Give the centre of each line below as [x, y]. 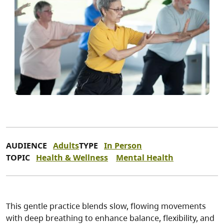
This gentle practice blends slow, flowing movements [106, 206]
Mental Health [145, 158]
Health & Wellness [72, 158]
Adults [66, 146]
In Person [123, 146]
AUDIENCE [26, 146]
